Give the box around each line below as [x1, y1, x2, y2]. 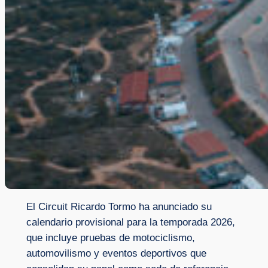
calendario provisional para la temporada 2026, [26, 217, 235, 229]
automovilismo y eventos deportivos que [26, 248, 206, 260]
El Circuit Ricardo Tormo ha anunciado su [26, 201, 212, 213]
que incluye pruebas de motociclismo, [26, 232, 195, 244]
